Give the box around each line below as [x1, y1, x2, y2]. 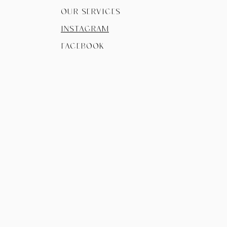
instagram [61, 24, 109, 33]
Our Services [61, 7, 120, 16]
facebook [61, 41, 104, 50]
